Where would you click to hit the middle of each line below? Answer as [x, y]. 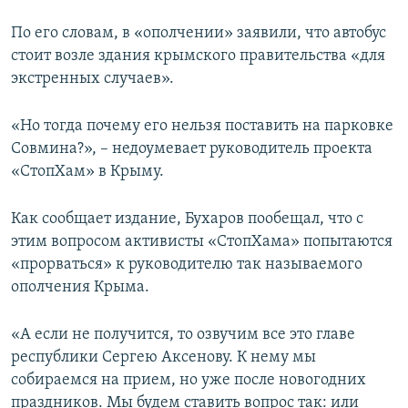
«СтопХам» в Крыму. [87, 172]
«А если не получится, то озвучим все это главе [183, 335]
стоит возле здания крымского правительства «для [198, 56]
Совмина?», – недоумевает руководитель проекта [192, 149]
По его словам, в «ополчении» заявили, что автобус [199, 34]
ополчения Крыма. [80, 288]
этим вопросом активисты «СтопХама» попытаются [202, 242]
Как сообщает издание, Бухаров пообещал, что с [187, 219]
